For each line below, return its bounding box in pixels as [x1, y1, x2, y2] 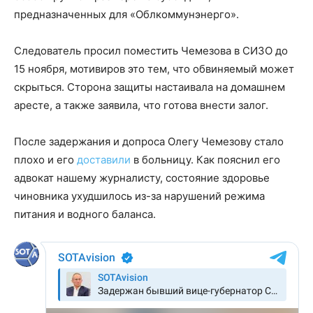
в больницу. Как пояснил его [131, 153, 280, 167]
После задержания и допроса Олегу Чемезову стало [14, 135, 284, 149]
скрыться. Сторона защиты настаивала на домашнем [14, 80, 285, 94]
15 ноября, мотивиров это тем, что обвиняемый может [14, 62, 294, 76]
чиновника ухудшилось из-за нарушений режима [14, 189, 265, 203]
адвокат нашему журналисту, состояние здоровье [14, 171, 270, 185]
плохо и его [14, 153, 77, 167]
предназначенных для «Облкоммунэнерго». [14, 8, 239, 22]
